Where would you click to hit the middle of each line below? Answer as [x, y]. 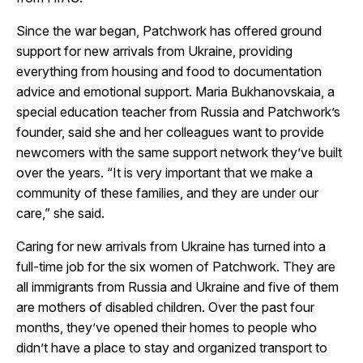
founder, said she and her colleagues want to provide [170, 132]
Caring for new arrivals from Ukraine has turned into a [171, 247]
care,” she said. [60, 214]
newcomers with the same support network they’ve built [179, 153]
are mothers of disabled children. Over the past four [165, 307]
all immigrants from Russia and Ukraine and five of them [177, 287]
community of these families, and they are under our [167, 193]
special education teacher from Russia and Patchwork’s [178, 112]
